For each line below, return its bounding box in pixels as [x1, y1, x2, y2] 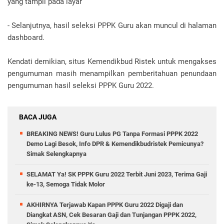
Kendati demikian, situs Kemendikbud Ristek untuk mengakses [7, 57, 216, 66]
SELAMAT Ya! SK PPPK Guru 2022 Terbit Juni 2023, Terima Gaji [26, 170, 207, 178]
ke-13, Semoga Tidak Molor [26, 180, 105, 188]
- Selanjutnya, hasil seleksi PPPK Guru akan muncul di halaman [7, 21, 216, 30]
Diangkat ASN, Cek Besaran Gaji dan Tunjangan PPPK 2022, [26, 211, 196, 218]
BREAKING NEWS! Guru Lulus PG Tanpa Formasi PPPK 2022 [26, 130, 198, 137]
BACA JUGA [19, 113, 56, 121]
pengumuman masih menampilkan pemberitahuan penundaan [7, 69, 216, 78]
